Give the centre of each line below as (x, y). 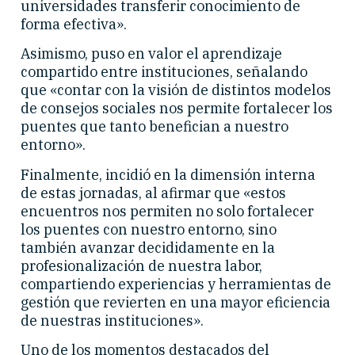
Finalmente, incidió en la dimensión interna (168, 174)
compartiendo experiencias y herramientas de (176, 284)
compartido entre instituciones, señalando (164, 72)
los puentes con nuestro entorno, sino (149, 229)
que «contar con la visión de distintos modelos (176, 90)
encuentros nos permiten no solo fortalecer (167, 211)
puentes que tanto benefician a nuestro (155, 127)
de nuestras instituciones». (112, 320)
